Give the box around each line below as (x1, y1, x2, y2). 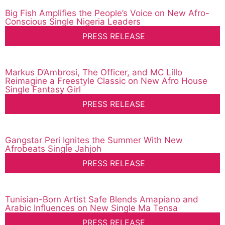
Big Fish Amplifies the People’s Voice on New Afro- (5, 8, 209, 19)
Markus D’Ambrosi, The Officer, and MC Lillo (5, 67, 182, 78)
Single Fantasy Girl (5, 84, 81, 95)
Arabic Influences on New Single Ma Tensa (5, 203, 178, 213)
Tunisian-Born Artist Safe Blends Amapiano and (5, 194, 198, 205)
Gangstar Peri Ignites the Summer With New (5, 135, 183, 146)
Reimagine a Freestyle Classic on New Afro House (5, 76, 207, 86)
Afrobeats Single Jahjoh (5, 144, 101, 154)
